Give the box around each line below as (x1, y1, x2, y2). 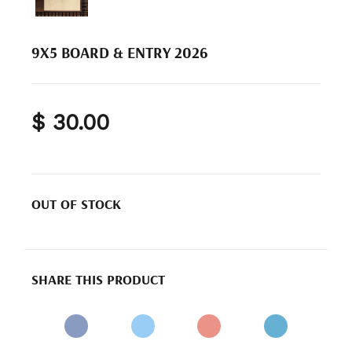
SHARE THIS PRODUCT (31, 269, 165, 288)
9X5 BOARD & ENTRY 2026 (31, 42, 208, 62)
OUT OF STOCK (31, 194, 121, 213)
